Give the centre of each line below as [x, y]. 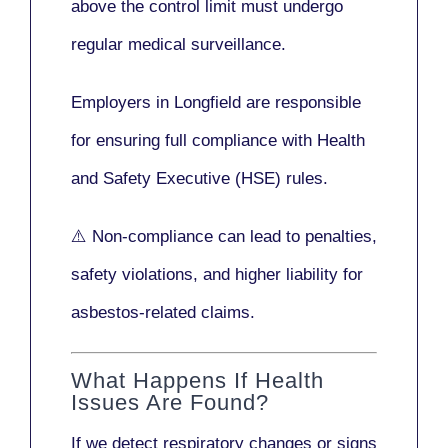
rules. [304, 178]
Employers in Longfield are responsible [216, 102]
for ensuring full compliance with [194, 140]
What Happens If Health [197, 381]
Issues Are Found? [170, 403]
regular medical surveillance [176, 44]
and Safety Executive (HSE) [176, 178]
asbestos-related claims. [163, 312]
